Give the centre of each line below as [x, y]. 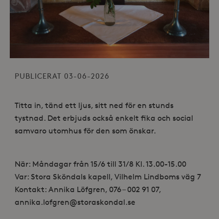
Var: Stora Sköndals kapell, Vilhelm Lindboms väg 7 [108, 177]
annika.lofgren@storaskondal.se [75, 202]
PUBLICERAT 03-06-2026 [62, 76]
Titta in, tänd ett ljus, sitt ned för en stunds [94, 105]
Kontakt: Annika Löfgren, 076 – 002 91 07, [88, 189]
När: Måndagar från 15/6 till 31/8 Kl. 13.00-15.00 [100, 164]
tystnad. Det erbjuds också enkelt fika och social [104, 118]
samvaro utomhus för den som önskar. [85, 131]
